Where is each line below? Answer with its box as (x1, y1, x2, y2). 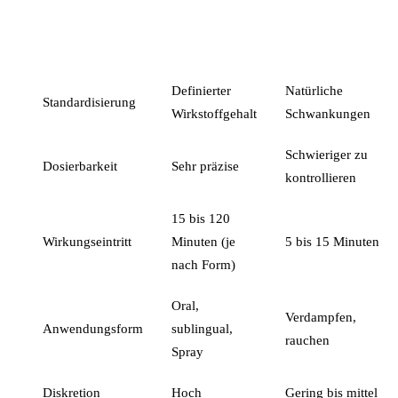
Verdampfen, (285, 309, 356, 324)
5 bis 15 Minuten (285, 234, 379, 249)
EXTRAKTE (171, 44, 241, 58)
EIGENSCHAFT (43, 34, 131, 48)
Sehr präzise (171, 158, 239, 173)
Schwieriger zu (285, 147, 368, 162)
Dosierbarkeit (43, 158, 117, 173)
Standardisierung (43, 94, 136, 109)
